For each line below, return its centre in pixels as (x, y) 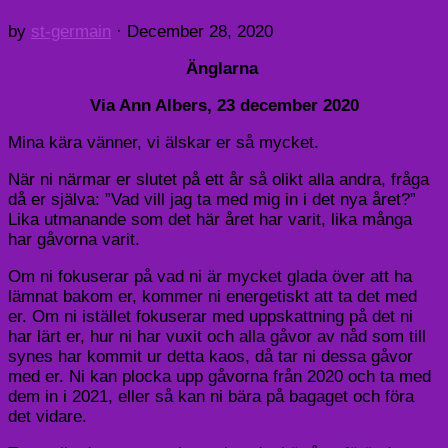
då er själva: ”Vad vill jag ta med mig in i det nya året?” (212, 199)
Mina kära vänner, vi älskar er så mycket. (163, 142)
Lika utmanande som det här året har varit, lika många (210, 219)
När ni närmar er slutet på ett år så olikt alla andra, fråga (218, 179)
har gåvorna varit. (74, 239)
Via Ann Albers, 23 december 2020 (224, 105)
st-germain (71, 31)
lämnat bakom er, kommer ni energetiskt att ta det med (212, 296)
